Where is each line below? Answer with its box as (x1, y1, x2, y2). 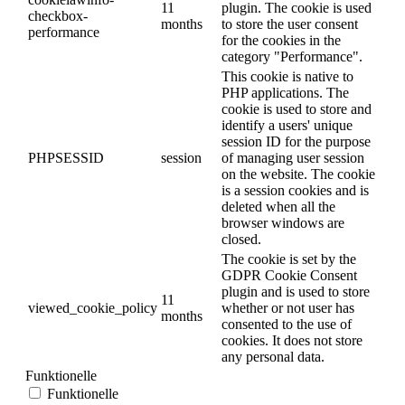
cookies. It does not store (221, 333, 363, 349)
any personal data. (221, 349, 325, 365)
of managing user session (221, 150, 364, 166)
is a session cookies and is (221, 183, 369, 199)
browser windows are (221, 215, 344, 231)
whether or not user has (221, 300, 354, 316)
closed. (221, 231, 261, 248)
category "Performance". (221, 49, 363, 65)
